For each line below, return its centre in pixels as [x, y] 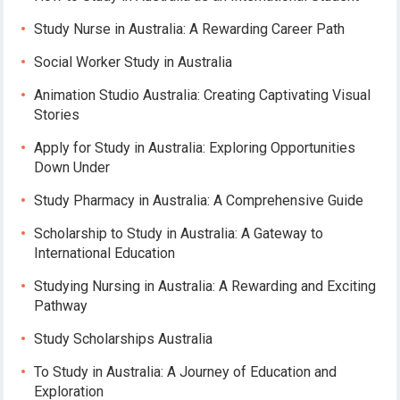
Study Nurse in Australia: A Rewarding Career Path [190, 29]
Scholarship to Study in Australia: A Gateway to [179, 233]
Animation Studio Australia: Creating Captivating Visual [203, 95]
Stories [57, 114]
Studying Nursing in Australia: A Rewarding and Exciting [205, 286]
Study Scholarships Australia [124, 338]
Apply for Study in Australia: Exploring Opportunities [195, 147]
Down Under [72, 167]
